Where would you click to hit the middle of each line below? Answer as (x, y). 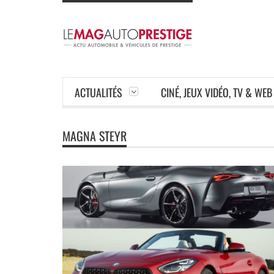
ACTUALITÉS (98, 92)
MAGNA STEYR (94, 136)
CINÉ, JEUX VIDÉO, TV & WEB (217, 92)
